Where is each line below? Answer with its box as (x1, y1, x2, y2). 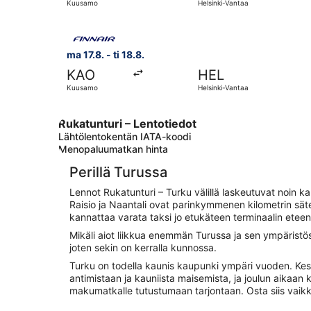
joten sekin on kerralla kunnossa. (69, 242, 217, 254)
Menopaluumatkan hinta (58, 143, 168, 155)
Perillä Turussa (69, 164, 167, 181)
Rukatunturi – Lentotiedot (58, 117, 196, 131)
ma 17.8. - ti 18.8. (67, 49, 144, 61)
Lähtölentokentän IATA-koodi (58, 131, 191, 143)
